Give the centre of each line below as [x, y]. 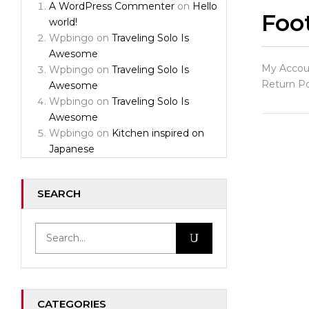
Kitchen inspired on [158, 133]
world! [63, 22]
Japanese [72, 149]
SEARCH [59, 193]
